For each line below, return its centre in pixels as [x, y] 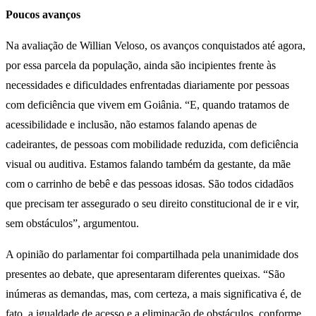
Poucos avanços [43, 15]
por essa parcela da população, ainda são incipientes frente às [141, 66]
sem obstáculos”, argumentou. [72, 224]
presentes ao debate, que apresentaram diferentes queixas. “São [145, 274]
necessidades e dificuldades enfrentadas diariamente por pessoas [147, 85]
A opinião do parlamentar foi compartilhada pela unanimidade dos [152, 255]
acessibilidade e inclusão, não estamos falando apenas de [131, 125]
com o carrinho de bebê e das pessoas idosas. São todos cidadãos [150, 184]
